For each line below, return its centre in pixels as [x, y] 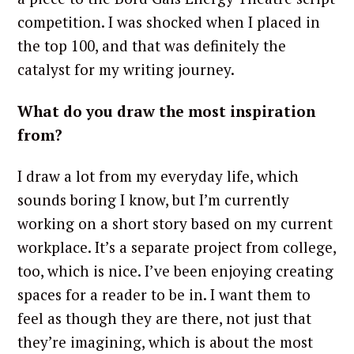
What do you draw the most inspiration [166, 111]
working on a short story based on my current [175, 224]
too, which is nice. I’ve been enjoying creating [175, 271]
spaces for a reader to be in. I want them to [164, 295]
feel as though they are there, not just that [164, 318]
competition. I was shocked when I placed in [169, 22]
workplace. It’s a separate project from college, [177, 247]
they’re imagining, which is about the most [165, 342]
